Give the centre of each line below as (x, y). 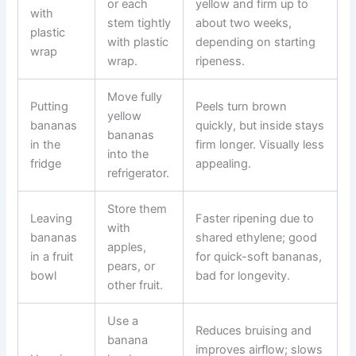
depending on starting (256, 42)
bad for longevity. (243, 275)
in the (46, 144)
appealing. (224, 163)
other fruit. (135, 285)
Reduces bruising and (254, 330)
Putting (50, 106)
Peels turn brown (242, 106)
